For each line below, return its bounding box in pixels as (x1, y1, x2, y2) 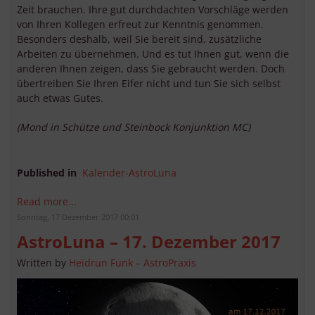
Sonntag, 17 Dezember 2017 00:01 (17, 212, 139, 223)
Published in (17, 166, 77, 180)
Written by (17, 256, 69, 270)
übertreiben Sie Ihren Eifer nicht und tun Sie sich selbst (17, 77, 281, 91)
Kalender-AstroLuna (82, 166, 176, 180)
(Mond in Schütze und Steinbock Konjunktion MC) (17, 120, 250, 134)
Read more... (17, 195, 77, 209)
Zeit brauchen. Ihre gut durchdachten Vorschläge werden (17, 3, 288, 17)
